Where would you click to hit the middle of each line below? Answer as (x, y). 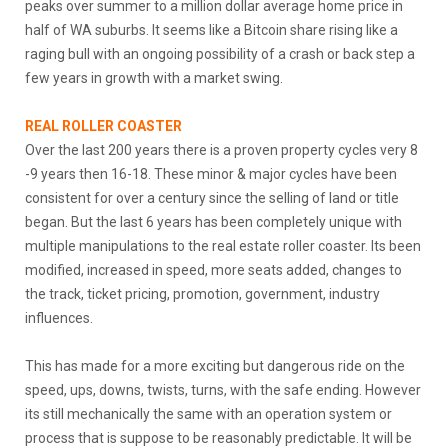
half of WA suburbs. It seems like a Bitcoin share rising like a (211, 29)
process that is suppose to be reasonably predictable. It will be (218, 437)
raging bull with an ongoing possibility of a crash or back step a (220, 53)
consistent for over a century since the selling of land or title (212, 197)
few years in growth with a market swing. (154, 77)
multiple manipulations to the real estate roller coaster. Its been (223, 245)
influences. (59, 317)
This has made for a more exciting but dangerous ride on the (215, 365)
